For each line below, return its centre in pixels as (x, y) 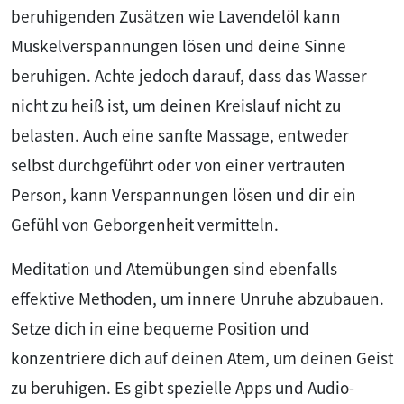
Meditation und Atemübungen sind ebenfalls (174, 268)
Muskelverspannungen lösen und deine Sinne (179, 46)
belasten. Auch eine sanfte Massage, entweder (180, 135)
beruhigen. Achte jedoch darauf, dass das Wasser (189, 75)
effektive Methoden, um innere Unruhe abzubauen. (197, 298)
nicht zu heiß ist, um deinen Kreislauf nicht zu (176, 105)
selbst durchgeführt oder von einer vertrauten (178, 165)
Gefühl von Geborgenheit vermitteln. (145, 224)
